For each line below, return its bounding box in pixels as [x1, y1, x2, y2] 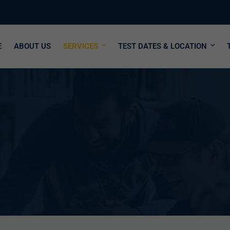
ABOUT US [14, 42, 51, 51]
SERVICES [63, 42, 98, 51]
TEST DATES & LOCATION [118, 42, 207, 51]
